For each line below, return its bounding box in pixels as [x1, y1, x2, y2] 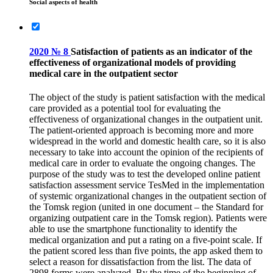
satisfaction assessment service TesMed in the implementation [29, 179, 264, 190]
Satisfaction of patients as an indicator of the [71, 46, 252, 57]
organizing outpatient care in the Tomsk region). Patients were [29, 212, 267, 223]
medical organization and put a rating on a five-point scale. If [29, 234, 262, 245]
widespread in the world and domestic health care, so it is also [29, 135, 266, 146]
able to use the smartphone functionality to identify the [29, 223, 237, 234]
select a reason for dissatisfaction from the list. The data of [29, 256, 251, 267]
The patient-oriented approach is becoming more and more [29, 124, 253, 135]
